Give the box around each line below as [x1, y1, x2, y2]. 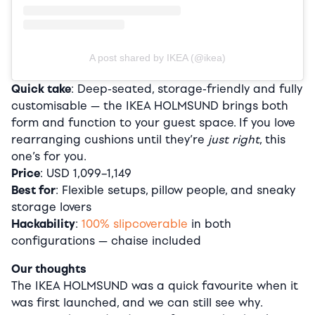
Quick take [11, 82, 71, 96]
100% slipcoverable [82, 217, 188, 231]
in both [188, 217, 231, 231]
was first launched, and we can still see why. [11, 296, 262, 310]
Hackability [11, 217, 75, 231]
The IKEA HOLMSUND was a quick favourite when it [11, 279, 298, 293]
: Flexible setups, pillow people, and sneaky [56, 184, 295, 198]
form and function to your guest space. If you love [11, 116, 295, 130]
